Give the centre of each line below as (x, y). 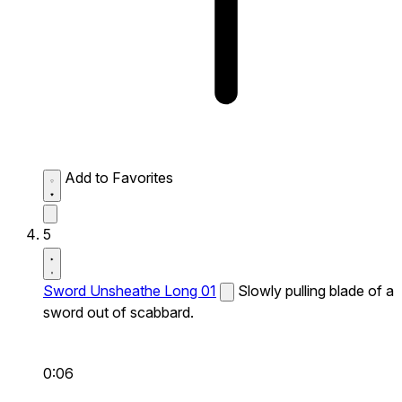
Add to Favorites (119, 177)
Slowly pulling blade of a (316, 290)
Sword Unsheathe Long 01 (130, 290)
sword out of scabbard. (118, 312)
